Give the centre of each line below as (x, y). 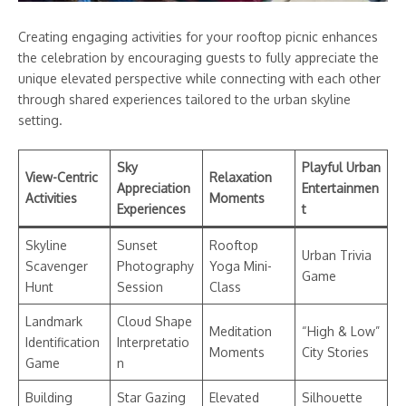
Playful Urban (341, 167)
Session (140, 286)
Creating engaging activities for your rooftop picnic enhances (198, 36)
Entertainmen (340, 188)
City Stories (335, 352)
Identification (63, 342)
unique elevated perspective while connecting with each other (199, 78)
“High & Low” (341, 331)
